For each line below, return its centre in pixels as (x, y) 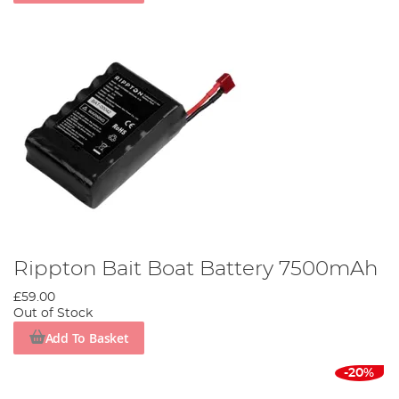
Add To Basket (87, 338)
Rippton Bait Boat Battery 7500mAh (195, 269)
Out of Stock (53, 314)
